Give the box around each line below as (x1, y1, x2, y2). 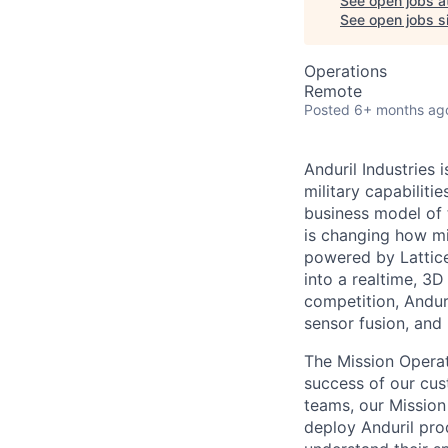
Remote (304, 81, 362, 101)
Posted (304, 101, 350, 118)
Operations (304, 61, 387, 81)
